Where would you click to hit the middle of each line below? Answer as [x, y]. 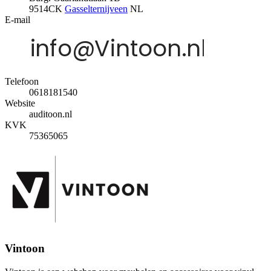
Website [20, 103]
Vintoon [25, 249]
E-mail [18, 19]
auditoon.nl [51, 114]
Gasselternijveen [96, 8]
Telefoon [22, 81]
